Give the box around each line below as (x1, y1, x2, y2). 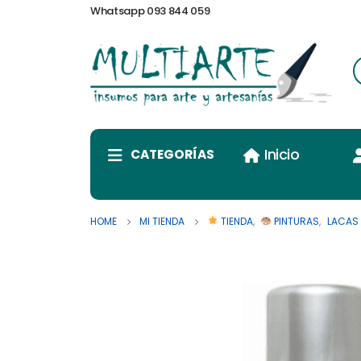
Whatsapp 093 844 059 (90, 3, 210, 19)
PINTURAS (272, 214, 320, 229)
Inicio (264, 144, 300, 165)
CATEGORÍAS (131, 146, 214, 164)
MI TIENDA (139, 214, 185, 229)
